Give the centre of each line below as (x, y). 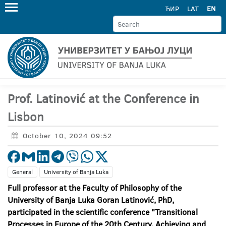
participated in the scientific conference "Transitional (103, 212)
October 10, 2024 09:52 (67, 136)
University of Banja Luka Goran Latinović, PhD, (91, 200)
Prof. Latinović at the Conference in (103, 98)
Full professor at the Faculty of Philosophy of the (95, 188)
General (22, 172)
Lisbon (26, 117)
